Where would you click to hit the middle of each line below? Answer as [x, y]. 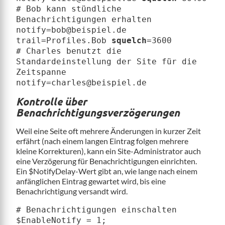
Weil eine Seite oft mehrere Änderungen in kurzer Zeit [108, 131]
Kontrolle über [51, 101]
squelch [129, 41]
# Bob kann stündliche [69, 9]
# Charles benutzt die [69, 51]
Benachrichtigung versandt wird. [72, 191]
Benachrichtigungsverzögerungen [98, 113]
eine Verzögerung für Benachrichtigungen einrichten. [106, 161]
